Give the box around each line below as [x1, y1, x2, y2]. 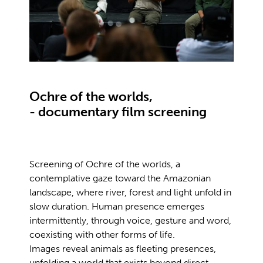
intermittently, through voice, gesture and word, [29, 214, 231, 226]
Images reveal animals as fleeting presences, [29, 242, 216, 254]
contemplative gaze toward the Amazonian [29, 172, 211, 184]
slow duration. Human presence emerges [29, 200, 204, 212]
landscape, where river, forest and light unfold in [29, 186, 231, 198]
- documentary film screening [29, 103, 207, 120]
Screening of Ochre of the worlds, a [29, 158, 180, 170]
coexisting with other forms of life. [29, 228, 175, 240]
